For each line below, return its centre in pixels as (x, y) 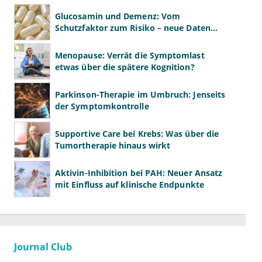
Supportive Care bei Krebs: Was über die (137, 134)
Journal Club (43, 247)
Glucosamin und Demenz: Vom (118, 16)
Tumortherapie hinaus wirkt (113, 146)
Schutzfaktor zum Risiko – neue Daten (133, 28)
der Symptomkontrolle (102, 106)
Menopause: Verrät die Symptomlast (130, 56)
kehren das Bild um (95, 40)
